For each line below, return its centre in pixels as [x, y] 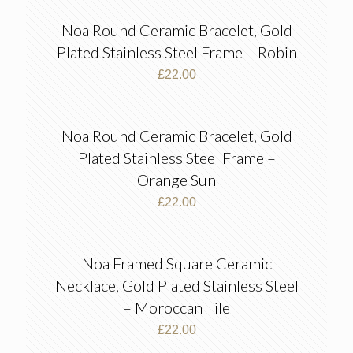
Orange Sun [176, 180]
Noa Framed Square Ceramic [176, 263]
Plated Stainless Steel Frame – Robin [176, 52]
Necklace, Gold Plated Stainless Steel [176, 285]
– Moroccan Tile [176, 307]
